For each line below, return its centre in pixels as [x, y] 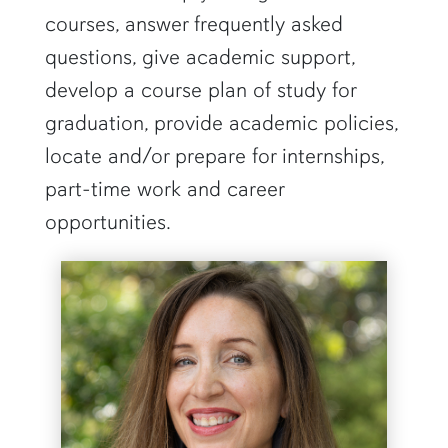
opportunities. [107, 222]
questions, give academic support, [199, 57]
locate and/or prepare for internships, [214, 156]
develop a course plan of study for [200, 90]
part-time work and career [164, 189]
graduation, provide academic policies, [221, 123]
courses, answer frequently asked [193, 24]
